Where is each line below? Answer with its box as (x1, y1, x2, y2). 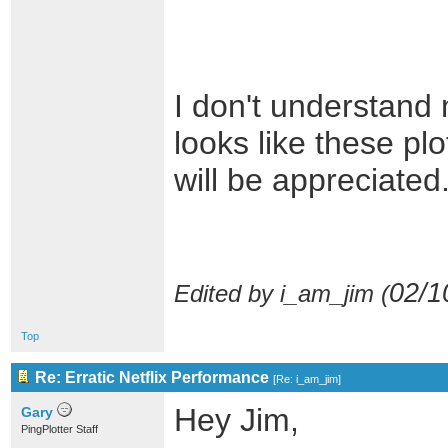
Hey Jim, (174, 402, 299, 438)
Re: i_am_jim (276, 373, 338, 385)
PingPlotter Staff (21, 423, 98, 435)
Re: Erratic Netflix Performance (35, 369, 269, 386)
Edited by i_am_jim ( (174, 280, 389, 307)
